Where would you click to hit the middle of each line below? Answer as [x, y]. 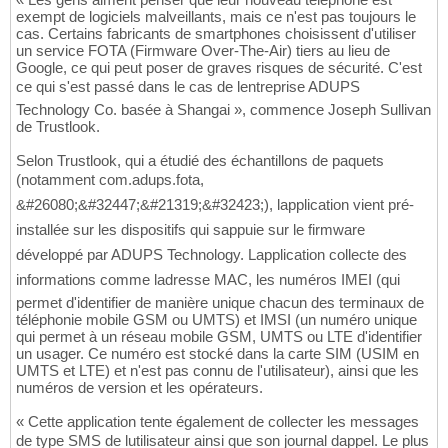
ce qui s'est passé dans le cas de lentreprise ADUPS [188, 87]
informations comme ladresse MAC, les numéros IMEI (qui [208, 280]
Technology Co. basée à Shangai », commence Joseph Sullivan [223, 110]
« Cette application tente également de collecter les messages [217, 422]
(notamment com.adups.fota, [110, 180]
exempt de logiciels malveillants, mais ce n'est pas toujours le [216, 17]
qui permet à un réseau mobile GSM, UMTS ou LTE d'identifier [219, 337]
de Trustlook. [58, 127]
